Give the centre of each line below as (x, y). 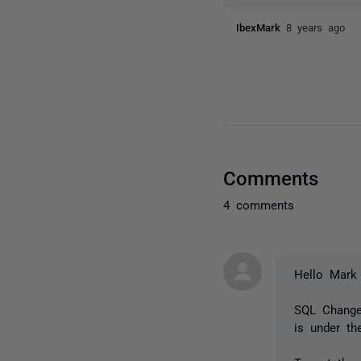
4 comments (259, 204)
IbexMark (261, 27)
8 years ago (316, 27)
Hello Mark (326, 273)
